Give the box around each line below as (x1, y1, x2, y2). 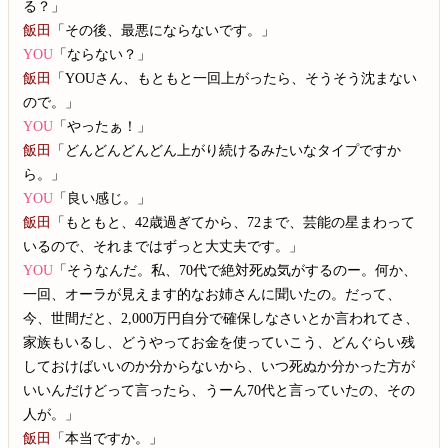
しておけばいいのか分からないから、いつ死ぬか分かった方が (23, 357, 416, 374)
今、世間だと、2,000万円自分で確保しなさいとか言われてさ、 (23, 309, 420, 326)
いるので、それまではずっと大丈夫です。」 (23, 237, 304, 254)
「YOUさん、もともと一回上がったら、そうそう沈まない (51, 69, 418, 86)
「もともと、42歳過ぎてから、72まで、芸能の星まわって (51, 213, 416, 230)
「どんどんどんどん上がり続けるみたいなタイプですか (51, 141, 402, 158)
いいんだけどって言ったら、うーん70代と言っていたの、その (23, 381, 416, 398)
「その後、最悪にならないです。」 (51, 21, 276, 38)
